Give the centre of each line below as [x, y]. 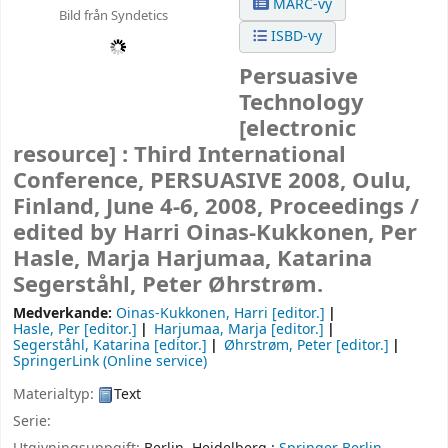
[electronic [298, 129]
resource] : [73, 155]
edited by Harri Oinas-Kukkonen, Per [215, 233]
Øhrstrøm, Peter [278, 346]
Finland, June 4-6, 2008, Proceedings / [216, 207]
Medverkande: [64, 314]
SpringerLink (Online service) [110, 362]
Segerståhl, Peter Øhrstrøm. [168, 285]
